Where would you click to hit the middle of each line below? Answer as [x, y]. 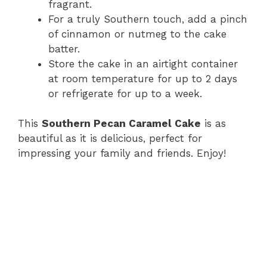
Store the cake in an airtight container [143, 63]
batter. [64, 49]
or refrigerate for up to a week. [125, 93]
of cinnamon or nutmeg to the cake [137, 34]
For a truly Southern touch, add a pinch [148, 19]
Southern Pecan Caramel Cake [121, 124]
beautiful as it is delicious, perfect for [110, 139]
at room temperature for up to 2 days [143, 78]
